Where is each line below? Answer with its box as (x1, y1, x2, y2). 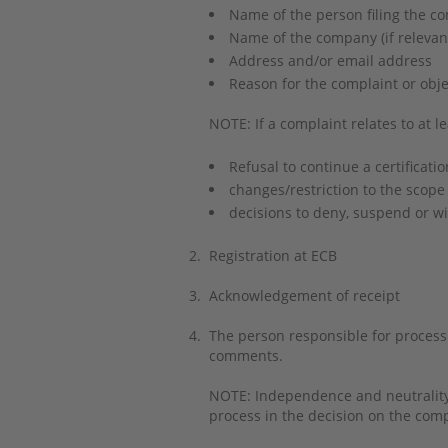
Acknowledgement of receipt (208, 286, 408, 305)
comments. (208, 346, 283, 365)
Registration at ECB (208, 246, 337, 265)
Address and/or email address (228, 51, 440, 70)
